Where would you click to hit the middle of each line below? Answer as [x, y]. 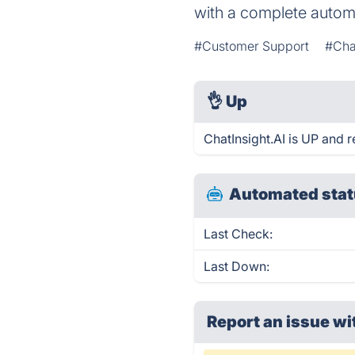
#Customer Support [252, 46]
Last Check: [239, 234]
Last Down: [237, 266]
